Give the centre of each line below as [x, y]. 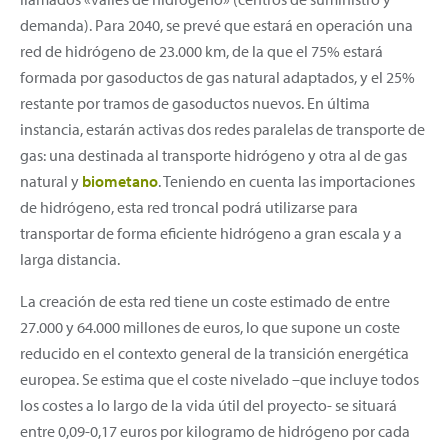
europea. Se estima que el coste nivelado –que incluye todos [219, 378]
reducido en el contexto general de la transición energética [214, 352]
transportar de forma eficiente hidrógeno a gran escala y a [211, 232]
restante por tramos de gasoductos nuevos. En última [195, 102]
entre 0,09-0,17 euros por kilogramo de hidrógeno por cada [215, 430]
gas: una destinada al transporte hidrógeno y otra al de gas [213, 154]
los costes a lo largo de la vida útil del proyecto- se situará [208, 404]
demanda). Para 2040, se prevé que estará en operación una [216, 24]
